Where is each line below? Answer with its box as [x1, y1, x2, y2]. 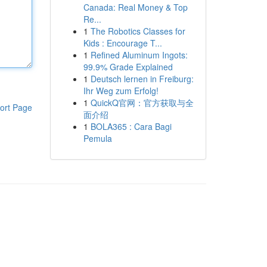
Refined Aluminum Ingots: [90, 49, 188, 61]
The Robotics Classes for [90, 25, 185, 37]
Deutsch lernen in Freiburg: [90, 73, 194, 85]
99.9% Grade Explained [83, 61, 173, 73]
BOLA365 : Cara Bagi [90, 120, 172, 132]
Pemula [83, 132, 112, 144]
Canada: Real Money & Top [83, 1, 188, 13]
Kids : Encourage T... [83, 37, 162, 49]
